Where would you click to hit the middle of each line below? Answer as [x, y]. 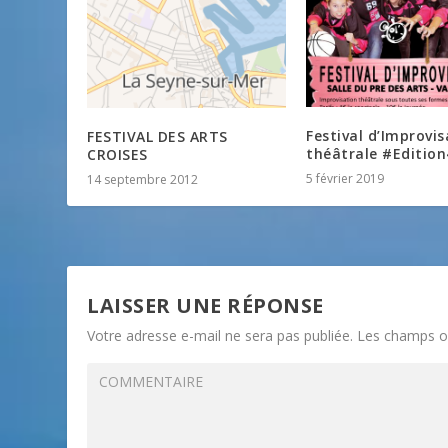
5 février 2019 [345, 179]
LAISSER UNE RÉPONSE [205, 306]
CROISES [117, 155]
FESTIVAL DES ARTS [157, 137]
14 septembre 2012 [143, 180]
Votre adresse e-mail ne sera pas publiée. [220, 336]
